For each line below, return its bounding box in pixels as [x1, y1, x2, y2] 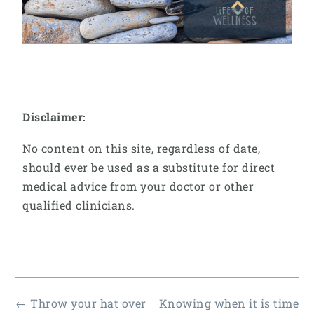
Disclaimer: [22, 109, 86, 125]
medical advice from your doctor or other [22, 178, 254, 193]
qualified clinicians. [22, 197, 135, 212]
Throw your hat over [27, 296, 146, 311]
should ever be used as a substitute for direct [22, 159, 275, 175]
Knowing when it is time [158, 296, 299, 311]
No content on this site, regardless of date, [22, 140, 260, 156]
